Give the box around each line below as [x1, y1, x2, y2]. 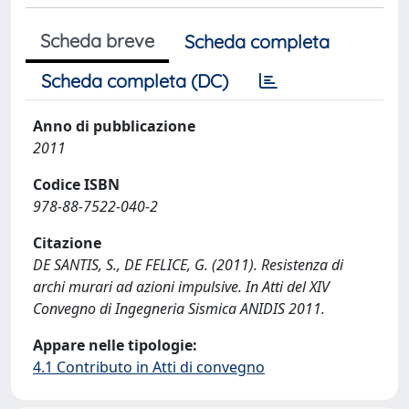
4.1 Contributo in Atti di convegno [33, 357, 265, 377]
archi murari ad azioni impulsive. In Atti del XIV [33, 277, 330, 297]
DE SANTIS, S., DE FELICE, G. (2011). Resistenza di [33, 255, 343, 275]
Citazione [33, 233, 101, 253]
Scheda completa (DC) [41, 69, 228, 92]
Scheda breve [40, 29, 154, 52]
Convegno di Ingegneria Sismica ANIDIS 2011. [33, 299, 325, 319]
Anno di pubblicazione [33, 116, 195, 136]
